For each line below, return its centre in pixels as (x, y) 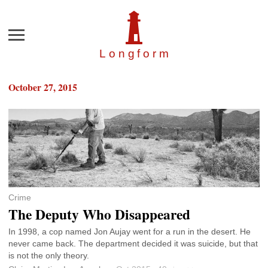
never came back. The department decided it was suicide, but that (133, 244)
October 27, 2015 (43, 87)
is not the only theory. (49, 256)
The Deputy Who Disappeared (99, 214)
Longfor (129, 54)
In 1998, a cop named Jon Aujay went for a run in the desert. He (130, 232)
